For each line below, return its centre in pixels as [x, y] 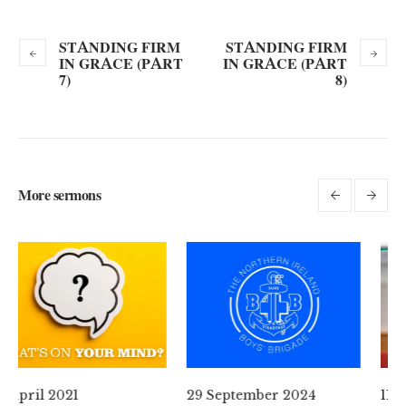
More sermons [59, 195]
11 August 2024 [292, 396]
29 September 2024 [115, 396]
